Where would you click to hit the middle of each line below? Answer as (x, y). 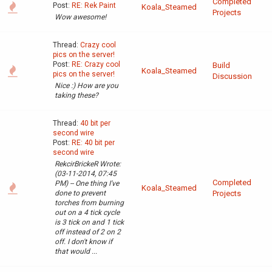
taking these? (76, 96)
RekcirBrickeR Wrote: (88, 164)
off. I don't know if (83, 242)
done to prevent (80, 193)
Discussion (232, 76)
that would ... (76, 252)
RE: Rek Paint (94, 6)
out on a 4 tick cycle (87, 213)
